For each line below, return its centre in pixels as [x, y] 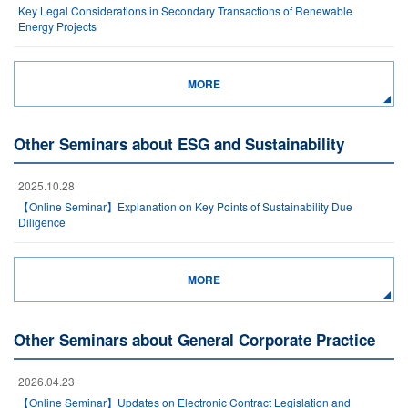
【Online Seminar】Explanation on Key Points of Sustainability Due [185, 206]
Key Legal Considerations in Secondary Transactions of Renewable [185, 10]
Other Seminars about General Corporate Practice [194, 340]
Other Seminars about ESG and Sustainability [179, 144]
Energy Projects [57, 26]
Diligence [42, 222]
